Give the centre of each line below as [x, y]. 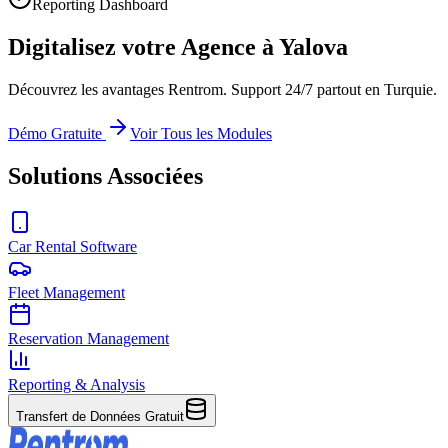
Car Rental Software [72, 246]
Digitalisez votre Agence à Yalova [178, 46]
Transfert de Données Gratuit [100, 416]
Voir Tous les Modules [201, 133]
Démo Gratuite [55, 133]
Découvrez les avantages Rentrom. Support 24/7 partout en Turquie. [222, 89]
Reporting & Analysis [76, 384]
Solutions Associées [105, 175]
